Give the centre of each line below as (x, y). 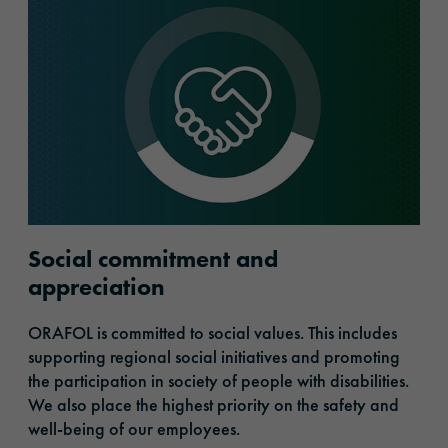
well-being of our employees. (134, 429)
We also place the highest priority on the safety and (213, 405)
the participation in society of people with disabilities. (218, 381)
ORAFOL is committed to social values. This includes (212, 333)
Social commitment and (153, 259)
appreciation (96, 287)
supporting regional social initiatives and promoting (214, 357)
